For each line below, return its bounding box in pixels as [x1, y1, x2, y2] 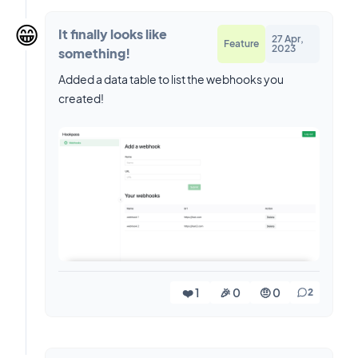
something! [58, 44, 130, 62]
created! [58, 90, 104, 105]
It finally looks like [58, 25, 167, 42]
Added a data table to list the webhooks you [58, 71, 284, 86]
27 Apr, [271, 32, 304, 45]
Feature [223, 37, 259, 50]
